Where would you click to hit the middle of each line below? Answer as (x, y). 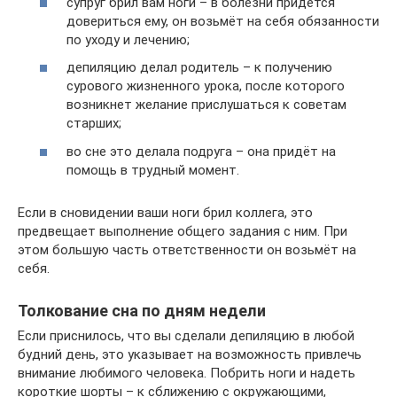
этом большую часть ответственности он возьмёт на (187, 249)
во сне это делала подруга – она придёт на (201, 151)
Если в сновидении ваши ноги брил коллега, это (165, 212)
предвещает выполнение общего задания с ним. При (183, 231)
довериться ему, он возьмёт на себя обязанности (223, 21)
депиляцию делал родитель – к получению (199, 68)
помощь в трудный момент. (153, 170)
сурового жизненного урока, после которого (206, 86)
